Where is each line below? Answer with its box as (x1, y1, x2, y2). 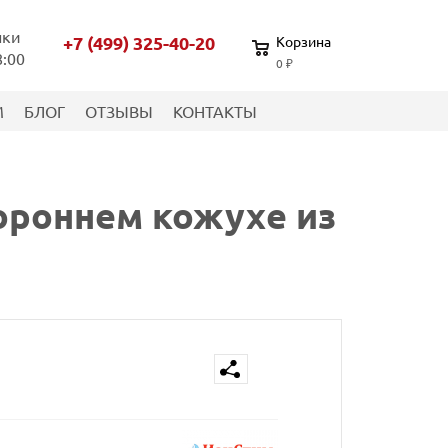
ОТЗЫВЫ (85, 100, 153, 121)
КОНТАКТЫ (173, 100, 257, 121)
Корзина (275, 31, 331, 50)
